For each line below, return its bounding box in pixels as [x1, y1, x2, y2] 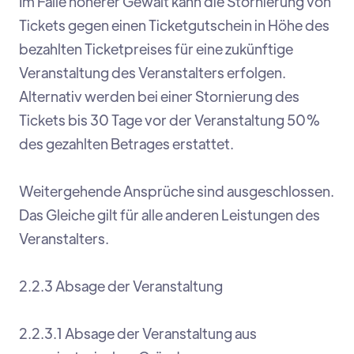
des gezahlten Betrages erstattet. [19, 134, 234, 153]
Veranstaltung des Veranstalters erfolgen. [19, 63, 286, 82]
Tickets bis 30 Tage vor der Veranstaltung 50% [19, 111, 321, 130]
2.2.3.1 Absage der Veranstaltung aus [19, 324, 257, 343]
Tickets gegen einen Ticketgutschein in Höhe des [19, 16, 330, 35]
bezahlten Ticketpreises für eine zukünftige [19, 40, 293, 58]
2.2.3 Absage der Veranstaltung [19, 277, 223, 296]
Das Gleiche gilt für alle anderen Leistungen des [19, 205, 320, 224]
